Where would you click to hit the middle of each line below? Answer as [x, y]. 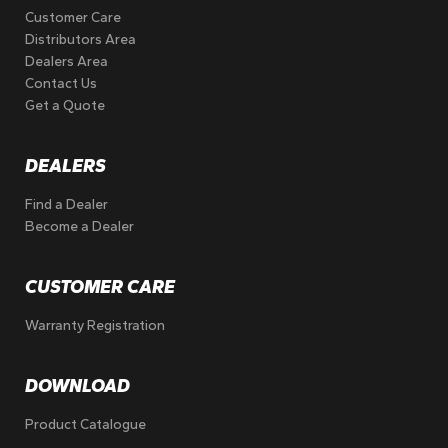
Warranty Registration [95, 326]
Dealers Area [67, 62]
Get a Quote [65, 106]
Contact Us [61, 84]
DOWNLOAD [78, 386]
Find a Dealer [67, 205]
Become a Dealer [80, 227]
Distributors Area [81, 40]
